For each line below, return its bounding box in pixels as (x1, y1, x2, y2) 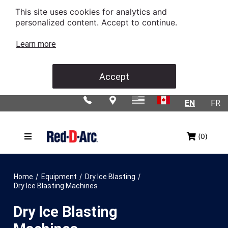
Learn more (16, 39, 56, 49)
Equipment (41, 173, 77, 181)
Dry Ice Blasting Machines (14, 182, 98, 190)
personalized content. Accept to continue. (15, 17, 180, 27)
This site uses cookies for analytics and (15, 7, 167, 17)
